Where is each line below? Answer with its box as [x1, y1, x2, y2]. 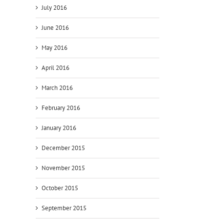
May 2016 [42, 43, 67, 52]
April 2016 [42, 63, 69, 72]
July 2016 [42, 3, 67, 12]
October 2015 [42, 183, 78, 192]
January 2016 [42, 123, 76, 132]
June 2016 [42, 23, 69, 32]
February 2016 [42, 103, 80, 112]
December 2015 [42, 143, 85, 152]
